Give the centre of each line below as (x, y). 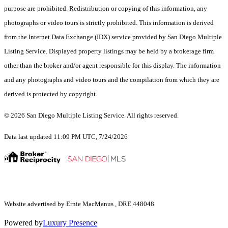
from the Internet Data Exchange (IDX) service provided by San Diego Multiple (113, 37)
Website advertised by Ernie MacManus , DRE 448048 (79, 204)
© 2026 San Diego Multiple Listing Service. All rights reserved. (92, 116)
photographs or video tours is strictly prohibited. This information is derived (109, 23)
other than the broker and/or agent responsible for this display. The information (112, 66)
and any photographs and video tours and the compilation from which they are (112, 80)
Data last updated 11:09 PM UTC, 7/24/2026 (66, 137)
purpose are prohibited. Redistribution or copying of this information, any (106, 9)
